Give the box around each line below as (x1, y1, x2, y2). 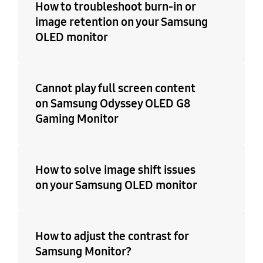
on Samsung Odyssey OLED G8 (35, 96, 191, 111)
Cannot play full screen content (35, 81, 195, 96)
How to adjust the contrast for (35, 229, 188, 244)
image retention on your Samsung (35, 15, 208, 29)
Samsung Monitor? (35, 244, 131, 259)
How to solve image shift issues (35, 163, 195, 177)
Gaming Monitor (35, 112, 119, 126)
